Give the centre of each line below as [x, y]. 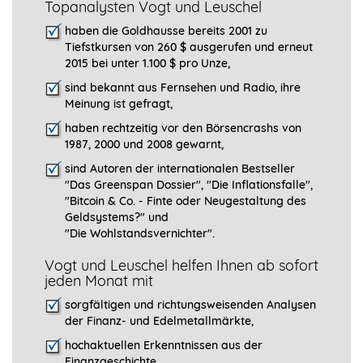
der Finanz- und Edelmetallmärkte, [159, 321]
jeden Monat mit [99, 281]
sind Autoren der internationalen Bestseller [180, 169]
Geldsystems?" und [117, 218]
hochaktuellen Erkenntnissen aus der [164, 346]
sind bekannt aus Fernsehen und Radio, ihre [183, 88]
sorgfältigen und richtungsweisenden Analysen [190, 305]
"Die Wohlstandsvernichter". [140, 234]
